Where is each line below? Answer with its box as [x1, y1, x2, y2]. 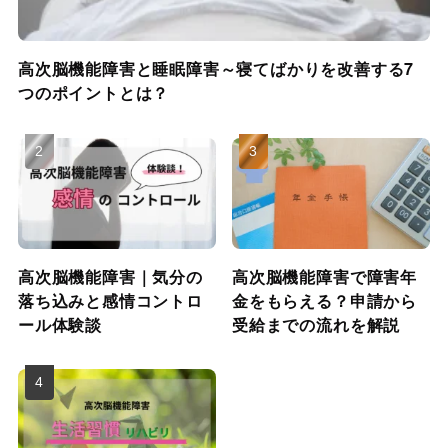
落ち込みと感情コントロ [17, 289, 203, 313]
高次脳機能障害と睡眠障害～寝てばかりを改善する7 [17, 57, 415, 81]
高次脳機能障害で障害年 [232, 265, 417, 289]
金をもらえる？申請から [232, 289, 417, 313]
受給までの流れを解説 [232, 313, 401, 337]
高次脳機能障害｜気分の [17, 265, 203, 289]
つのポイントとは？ [17, 81, 170, 105]
